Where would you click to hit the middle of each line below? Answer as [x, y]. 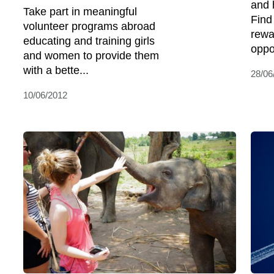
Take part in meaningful [80, 12]
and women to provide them [91, 56]
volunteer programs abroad [89, 26]
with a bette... [56, 70]
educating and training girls [89, 41]
